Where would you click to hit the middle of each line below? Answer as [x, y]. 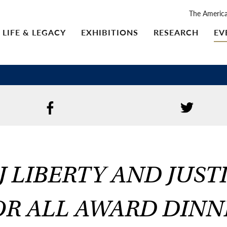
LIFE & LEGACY [34, 32]
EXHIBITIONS [110, 32]
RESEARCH [176, 32]
